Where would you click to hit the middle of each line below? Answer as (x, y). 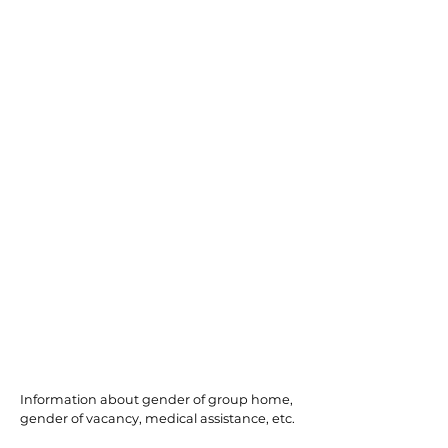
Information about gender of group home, (156, 399)
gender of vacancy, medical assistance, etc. (157, 418)
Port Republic (130, 347)
